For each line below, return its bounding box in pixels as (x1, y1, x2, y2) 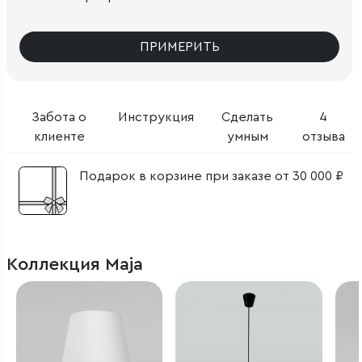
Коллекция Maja (6, 255, 143, 273)
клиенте (33, 129, 85, 143)
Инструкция (118, 110, 195, 124)
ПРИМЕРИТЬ (139, 40, 220, 53)
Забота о (32, 110, 87, 124)
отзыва (301, 129, 345, 143)
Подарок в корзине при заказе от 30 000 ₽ (79, 169, 343, 183)
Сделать (221, 110, 274, 124)
